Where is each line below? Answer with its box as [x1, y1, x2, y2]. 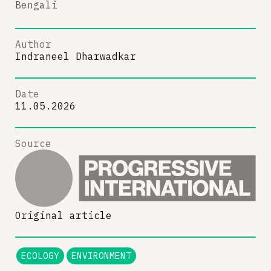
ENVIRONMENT [71, 249, 131, 261]
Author [15, 38, 51, 50]
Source [15, 137, 51, 149]
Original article [15, 209, 112, 221]
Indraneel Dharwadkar [15, 50, 136, 62]
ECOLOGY [21, 249, 59, 261]
